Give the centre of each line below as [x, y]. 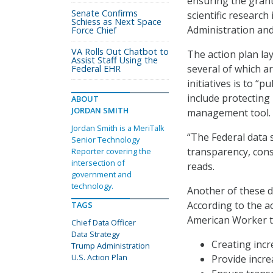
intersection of [98, 163]
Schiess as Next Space [116, 22]
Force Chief [94, 30]
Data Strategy [95, 234]
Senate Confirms [105, 13]
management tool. [229, 113]
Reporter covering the [111, 151]
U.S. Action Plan [99, 257]
